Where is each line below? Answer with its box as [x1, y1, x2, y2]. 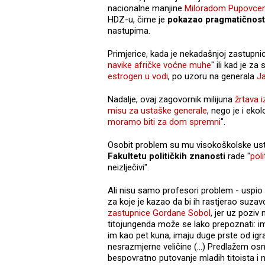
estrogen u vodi [108, 70, 168, 82]
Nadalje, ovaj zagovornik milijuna [108, 93, 235, 105]
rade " [228, 150, 250, 161]
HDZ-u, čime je [108, 14, 167, 25]
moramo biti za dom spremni [108, 116, 221, 127]
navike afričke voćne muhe [108, 59, 211, 70]
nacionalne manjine [108, 2, 185, 14]
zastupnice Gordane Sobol [108, 207, 211, 218]
